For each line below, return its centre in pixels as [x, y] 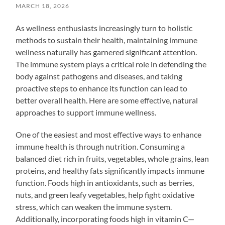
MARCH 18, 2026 [43, 6]
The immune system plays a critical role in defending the [111, 64]
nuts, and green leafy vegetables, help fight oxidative [105, 194]
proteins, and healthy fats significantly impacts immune [110, 170]
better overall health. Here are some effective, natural [107, 100]
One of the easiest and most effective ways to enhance [109, 134]
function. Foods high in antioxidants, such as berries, [105, 182]
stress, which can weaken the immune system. [94, 206]
